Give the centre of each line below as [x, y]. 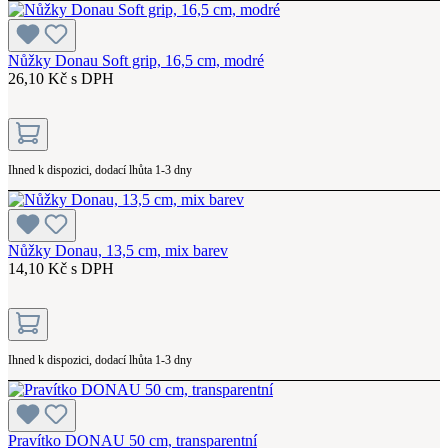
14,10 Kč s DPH [61, 268]
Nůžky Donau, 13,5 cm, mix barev [118, 250]
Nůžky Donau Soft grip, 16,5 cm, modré [136, 60]
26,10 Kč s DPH [61, 78]
